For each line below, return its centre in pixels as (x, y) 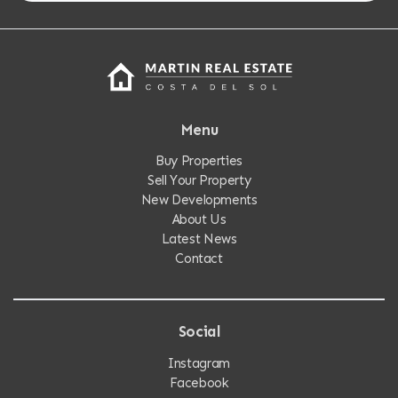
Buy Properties (199, 161)
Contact (199, 259)
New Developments (199, 200)
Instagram (199, 363)
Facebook (199, 382)
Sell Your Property (199, 181)
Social (199, 332)
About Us (199, 220)
